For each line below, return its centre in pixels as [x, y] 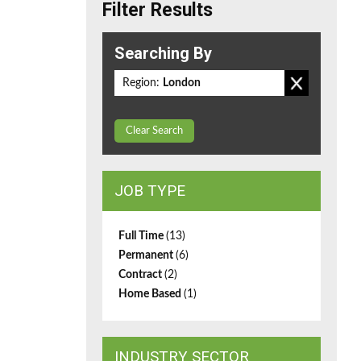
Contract [141, 275]
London [182, 83]
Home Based [151, 294]
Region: [141, 83]
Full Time [142, 236]
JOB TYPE [150, 191]
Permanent [147, 255]
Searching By [163, 53]
